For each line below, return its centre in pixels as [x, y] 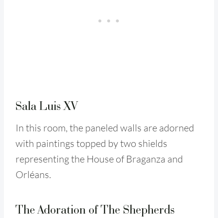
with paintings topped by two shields [91, 143]
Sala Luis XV [46, 106]
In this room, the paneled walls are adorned [105, 127]
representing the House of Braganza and [99, 159]
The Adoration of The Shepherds [95, 209]
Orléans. [33, 174]
